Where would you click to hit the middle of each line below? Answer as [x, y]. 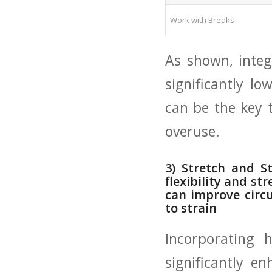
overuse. [192, 131]
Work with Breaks [202, 20]
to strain [191, 208]
